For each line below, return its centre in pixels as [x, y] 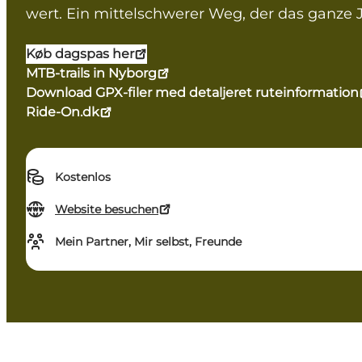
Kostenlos [83, 177]
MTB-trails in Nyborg [91, 74]
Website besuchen [107, 210]
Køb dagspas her [80, 54]
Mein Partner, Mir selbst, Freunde [148, 242]
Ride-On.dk [63, 112]
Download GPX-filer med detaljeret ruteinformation [192, 93]
